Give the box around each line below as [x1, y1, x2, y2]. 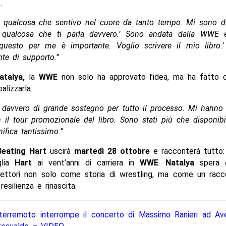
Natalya [165, 157, 194, 167]
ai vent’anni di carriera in [31, 157, 140, 167]
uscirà [46, 146, 74, 156]
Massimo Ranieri [138, 209, 198, 219]
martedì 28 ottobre [74, 146, 150, 156]
